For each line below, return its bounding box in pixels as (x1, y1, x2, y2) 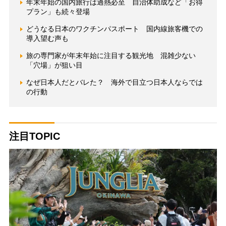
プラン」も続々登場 (26, 8, 90, 16)
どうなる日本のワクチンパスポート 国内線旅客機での (26, 25, 203, 33)
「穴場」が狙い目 (26, 61, 83, 70)
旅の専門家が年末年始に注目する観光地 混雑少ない (26, 51, 196, 60)
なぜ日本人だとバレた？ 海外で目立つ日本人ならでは (26, 78, 203, 87)
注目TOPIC (9, 131, 60, 142)
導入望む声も (26, 34, 69, 43)
